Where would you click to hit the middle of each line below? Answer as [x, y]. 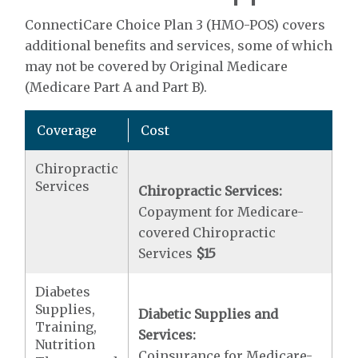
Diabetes [63, 292]
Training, [66, 327]
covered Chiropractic [207, 233]
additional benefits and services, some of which [179, 46]
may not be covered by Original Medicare [157, 66]
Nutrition [66, 344]
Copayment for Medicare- [221, 212]
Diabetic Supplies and [209, 314]
